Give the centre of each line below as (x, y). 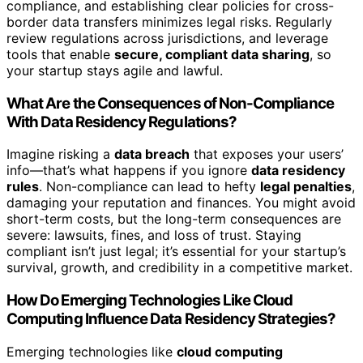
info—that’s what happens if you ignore (129, 171)
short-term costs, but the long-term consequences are (174, 219)
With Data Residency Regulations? (122, 122)
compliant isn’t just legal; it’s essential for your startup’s (176, 252)
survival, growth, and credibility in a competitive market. (179, 268)
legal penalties (306, 187)
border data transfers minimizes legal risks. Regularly (169, 21)
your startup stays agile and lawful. (115, 70)
